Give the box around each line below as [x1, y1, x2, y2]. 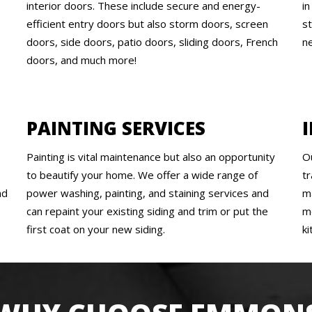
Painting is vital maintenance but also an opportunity [26, 149, 275, 164]
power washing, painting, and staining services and [26, 185, 269, 200]
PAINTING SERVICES [26, 115, 205, 141]
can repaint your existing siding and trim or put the [26, 203, 268, 218]
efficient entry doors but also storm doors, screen [26, 16, 268, 31]
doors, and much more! [26, 52, 136, 67]
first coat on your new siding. [26, 221, 165, 236]
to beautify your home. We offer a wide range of [26, 167, 258, 182]
